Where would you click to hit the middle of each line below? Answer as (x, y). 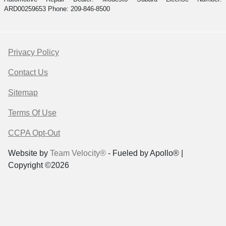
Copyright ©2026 (39, 165)
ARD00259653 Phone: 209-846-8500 (57, 9)
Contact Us (28, 72)
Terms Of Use (32, 112)
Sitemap (23, 92)
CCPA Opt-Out (34, 133)
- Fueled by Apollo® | (145, 153)
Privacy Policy (34, 52)
